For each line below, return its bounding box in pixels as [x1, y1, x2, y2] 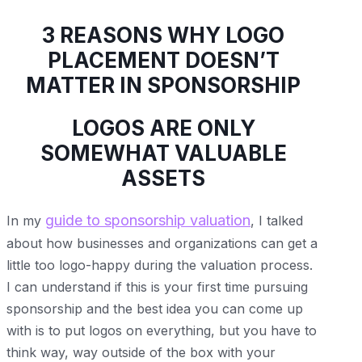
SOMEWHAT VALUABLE [40, 141, 287, 166]
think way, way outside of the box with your [6, 343, 276, 360]
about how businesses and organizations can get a [6, 234, 318, 251]
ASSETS [121, 166, 206, 192]
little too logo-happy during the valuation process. [6, 256, 313, 273]
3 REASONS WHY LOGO [42, 23, 285, 48]
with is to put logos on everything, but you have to [6, 322, 317, 339]
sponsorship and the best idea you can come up [6, 300, 303, 317]
